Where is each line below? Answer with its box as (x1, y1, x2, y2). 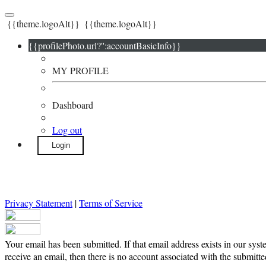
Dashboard (52, 99, 93, 111)
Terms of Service (79, 197, 142, 209)
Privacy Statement (5, 197, 72, 209)
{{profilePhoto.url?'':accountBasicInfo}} (28, 39, 181, 52)
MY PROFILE (52, 64, 109, 77)
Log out (52, 123, 82, 136)
